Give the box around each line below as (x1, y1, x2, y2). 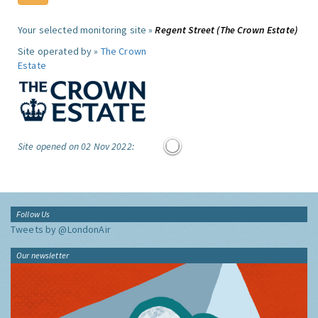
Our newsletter (16, 250, 69, 261)
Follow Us (16, 209, 50, 219)
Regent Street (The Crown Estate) (155, 23, 297, 36)
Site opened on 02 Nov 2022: (18, 140, 134, 153)
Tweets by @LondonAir (11, 223, 111, 236)
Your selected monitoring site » (18, 23, 155, 36)
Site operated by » (18, 45, 101, 57)
